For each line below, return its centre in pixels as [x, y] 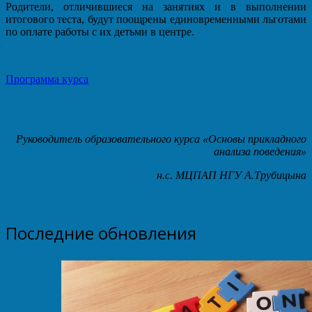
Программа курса [47, 79]
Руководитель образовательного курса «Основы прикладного [161, 139]
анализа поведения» [260, 151]
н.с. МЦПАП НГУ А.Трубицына [230, 175]
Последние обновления [101, 233]
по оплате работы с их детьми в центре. [100, 31]
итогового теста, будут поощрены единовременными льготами [156, 19]
